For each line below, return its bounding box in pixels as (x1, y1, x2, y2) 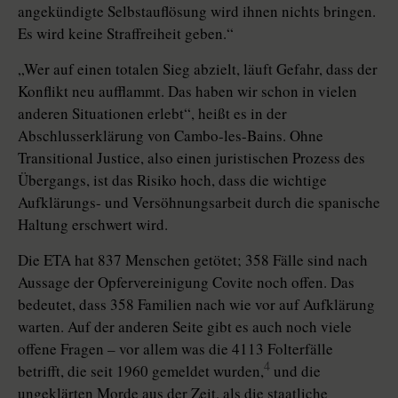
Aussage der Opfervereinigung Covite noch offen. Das (18, 272, 354, 293)
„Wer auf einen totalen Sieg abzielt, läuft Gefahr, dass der (18, 59, 378, 80)
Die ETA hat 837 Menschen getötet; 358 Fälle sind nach (18, 250, 368, 271)
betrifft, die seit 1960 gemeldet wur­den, (18, 361, 264, 382)
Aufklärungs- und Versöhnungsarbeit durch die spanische (18, 192, 380, 213)
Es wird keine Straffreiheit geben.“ (18, 23, 234, 44)
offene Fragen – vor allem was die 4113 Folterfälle (18, 338, 333, 360)
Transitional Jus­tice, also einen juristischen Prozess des (18, 147, 365, 169)
